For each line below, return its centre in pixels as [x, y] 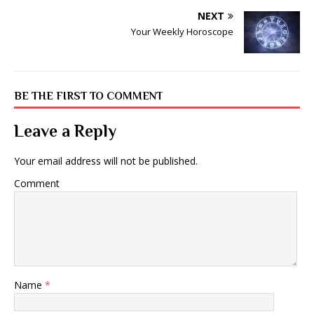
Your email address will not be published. [106, 161]
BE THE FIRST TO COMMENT [88, 96]
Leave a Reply [65, 131]
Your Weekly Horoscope [182, 32]
